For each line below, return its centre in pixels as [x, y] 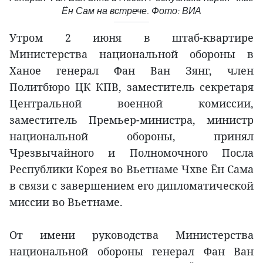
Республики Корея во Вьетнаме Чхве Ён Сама [131, 169]
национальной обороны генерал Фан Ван [131, 251]
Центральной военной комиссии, [131, 103]
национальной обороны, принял [131, 136]
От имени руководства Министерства [131, 235]
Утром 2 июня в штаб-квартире [131, 37]
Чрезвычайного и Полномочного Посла [131, 152]
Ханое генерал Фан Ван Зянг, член [131, 70]
